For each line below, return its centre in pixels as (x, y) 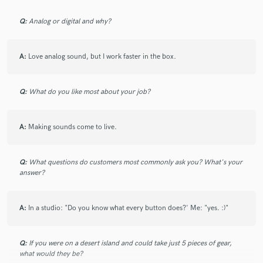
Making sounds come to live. (73, 127)
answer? (32, 173)
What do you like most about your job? (90, 92)
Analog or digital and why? (70, 21)
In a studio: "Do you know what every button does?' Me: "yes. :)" (128, 208)
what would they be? (51, 254)
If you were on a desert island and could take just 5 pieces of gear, (130, 243)
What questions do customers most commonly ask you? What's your (136, 162)
